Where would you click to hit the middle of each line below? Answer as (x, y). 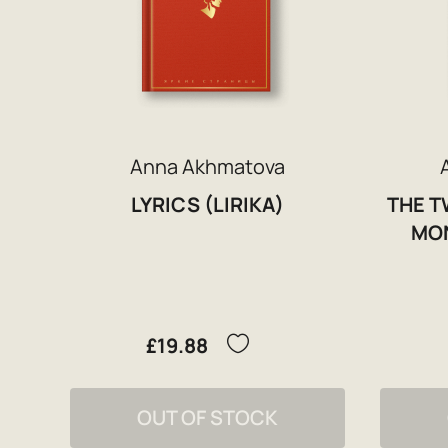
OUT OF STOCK (207, 417)
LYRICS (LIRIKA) (207, 204)
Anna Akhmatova (207, 166)
